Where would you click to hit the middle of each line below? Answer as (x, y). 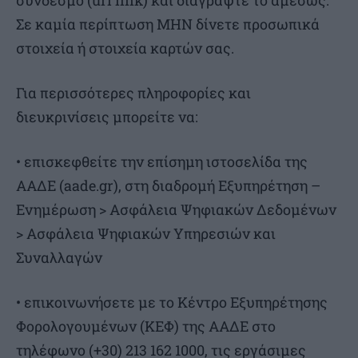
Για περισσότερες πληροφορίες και (133, 93)
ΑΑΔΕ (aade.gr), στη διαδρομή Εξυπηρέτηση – (168, 186)
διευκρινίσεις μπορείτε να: (107, 117)
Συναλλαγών (59, 258)
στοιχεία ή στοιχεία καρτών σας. (125, 48)
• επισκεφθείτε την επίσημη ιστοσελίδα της (162, 162)
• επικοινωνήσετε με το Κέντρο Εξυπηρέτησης (172, 302)
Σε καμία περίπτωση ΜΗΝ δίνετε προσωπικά (168, 24)
